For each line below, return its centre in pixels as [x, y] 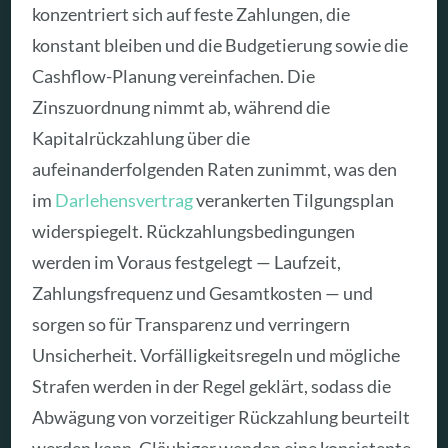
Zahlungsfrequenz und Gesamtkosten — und [203, 293]
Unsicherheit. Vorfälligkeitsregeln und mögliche [216, 355]
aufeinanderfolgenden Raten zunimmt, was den [215, 169]
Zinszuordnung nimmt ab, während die [181, 107]
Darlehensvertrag [124, 200]
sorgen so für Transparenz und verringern [191, 324]
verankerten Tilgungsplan [294, 200]
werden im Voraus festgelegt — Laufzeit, [187, 262]
